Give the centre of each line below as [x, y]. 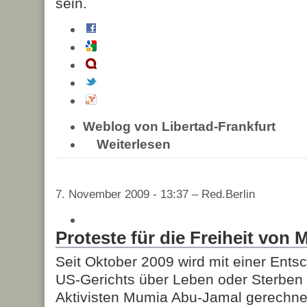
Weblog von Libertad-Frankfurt [179, 126]
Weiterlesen [134, 144]
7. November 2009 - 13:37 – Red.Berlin [155, 194]
